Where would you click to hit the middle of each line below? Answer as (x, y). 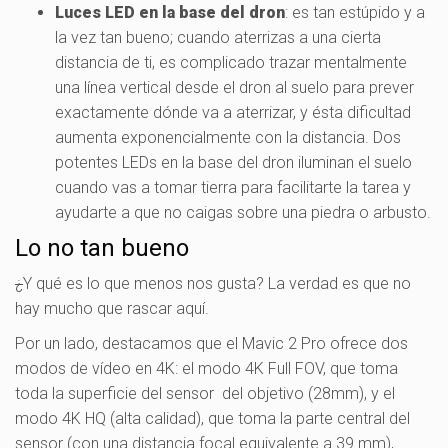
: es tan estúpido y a (355, 12)
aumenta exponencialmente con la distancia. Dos (228, 137)
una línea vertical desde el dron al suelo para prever (234, 87)
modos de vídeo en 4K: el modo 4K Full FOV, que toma (206, 368)
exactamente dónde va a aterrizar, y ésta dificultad (233, 112)
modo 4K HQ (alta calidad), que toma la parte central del (212, 418)
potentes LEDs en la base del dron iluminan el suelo (233, 162)
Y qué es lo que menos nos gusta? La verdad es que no (217, 283)
